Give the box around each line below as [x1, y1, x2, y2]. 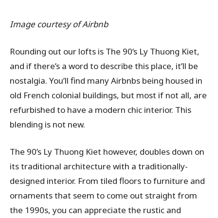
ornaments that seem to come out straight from [10, 190, 197, 201]
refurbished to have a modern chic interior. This [10, 104, 191, 116]
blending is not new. [10, 119, 85, 130]
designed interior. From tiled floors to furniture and [10, 175, 205, 187]
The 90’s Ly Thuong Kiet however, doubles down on [10, 146, 204, 158]
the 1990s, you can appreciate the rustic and [10, 204, 181, 216]
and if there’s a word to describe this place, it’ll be [10, 60, 198, 72]
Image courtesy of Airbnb [10, 18, 108, 30]
